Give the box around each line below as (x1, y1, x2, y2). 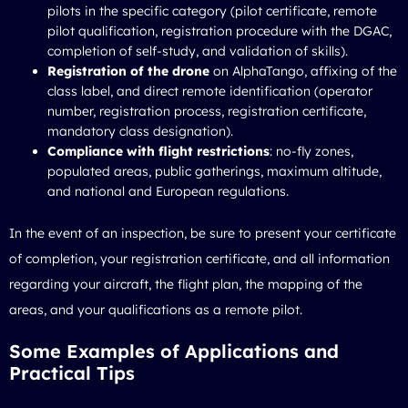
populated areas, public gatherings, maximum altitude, (47, 162, 382, 179)
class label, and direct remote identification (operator (47, 82, 372, 99)
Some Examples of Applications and (9, 339, 339, 362)
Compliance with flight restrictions (47, 142, 270, 159)
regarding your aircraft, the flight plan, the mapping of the (9, 275, 362, 292)
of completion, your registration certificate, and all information (9, 250, 390, 267)
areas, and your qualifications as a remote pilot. (9, 301, 302, 318)
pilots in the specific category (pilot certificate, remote (47, 2, 377, 19)
